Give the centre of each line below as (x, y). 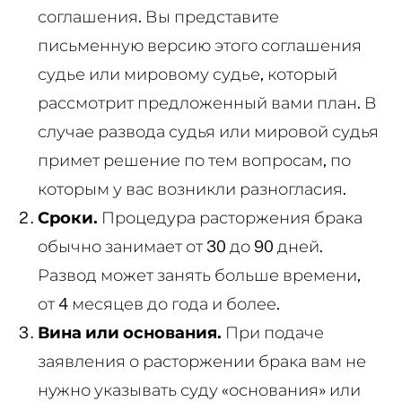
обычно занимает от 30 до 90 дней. (180, 246)
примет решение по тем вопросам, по (194, 160)
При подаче (272, 332)
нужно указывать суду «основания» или (199, 389)
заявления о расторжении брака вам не (201, 361)
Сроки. (67, 217)
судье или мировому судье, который (187, 74)
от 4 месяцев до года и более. (158, 303)
